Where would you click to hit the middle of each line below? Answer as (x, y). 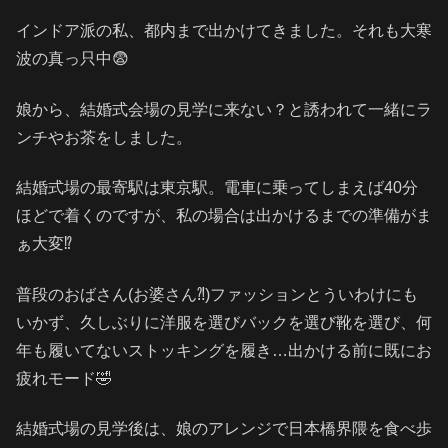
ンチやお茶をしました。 (104, 137)
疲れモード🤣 (64, 378)
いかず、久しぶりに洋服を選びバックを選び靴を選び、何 (224, 322)
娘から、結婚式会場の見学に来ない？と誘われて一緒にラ (224, 109)
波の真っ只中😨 (72, 59)
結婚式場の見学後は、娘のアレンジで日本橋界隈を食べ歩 (224, 428)
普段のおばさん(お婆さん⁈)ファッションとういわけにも (217, 294)
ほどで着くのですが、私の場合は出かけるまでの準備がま (224, 216)
